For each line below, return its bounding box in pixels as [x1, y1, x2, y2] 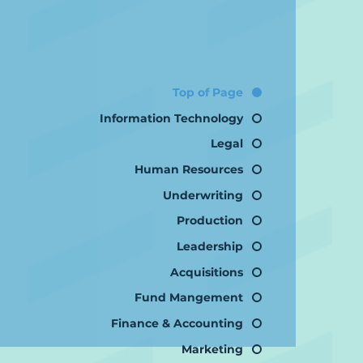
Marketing [181, 341, 243, 357]
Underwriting [163, 187, 243, 203]
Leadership [177, 238, 243, 254]
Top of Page [173, 85, 243, 100]
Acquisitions [170, 264, 243, 280]
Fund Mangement [135, 290, 243, 305]
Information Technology [100, 110, 243, 126]
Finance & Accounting [111, 315, 243, 331]
